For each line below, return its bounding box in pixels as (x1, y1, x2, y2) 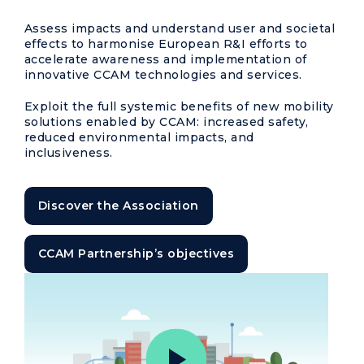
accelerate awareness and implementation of (24, 52, 307, 67)
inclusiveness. (24, 145, 113, 160)
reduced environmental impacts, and (24, 130, 254, 145)
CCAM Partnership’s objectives (38, 246, 235, 261)
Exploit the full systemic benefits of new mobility (24, 99, 334, 114)
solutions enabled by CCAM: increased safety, (24, 115, 309, 129)
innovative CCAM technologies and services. (24, 67, 302, 82)
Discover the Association (38, 198, 199, 213)
